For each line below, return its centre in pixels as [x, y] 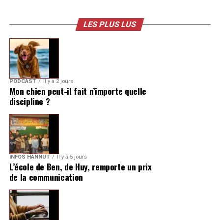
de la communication [46, 177]
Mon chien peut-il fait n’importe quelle [78, 91]
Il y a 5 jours [72, 157]
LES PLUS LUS [110, 25]
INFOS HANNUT [29, 157]
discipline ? [29, 101]
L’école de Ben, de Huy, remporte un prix [80, 167]
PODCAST [22, 82]
